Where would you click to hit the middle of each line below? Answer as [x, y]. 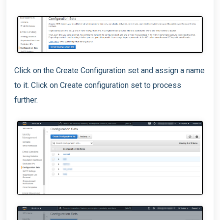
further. [26, 100]
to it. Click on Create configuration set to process [98, 85]
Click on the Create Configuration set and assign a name [110, 71]
